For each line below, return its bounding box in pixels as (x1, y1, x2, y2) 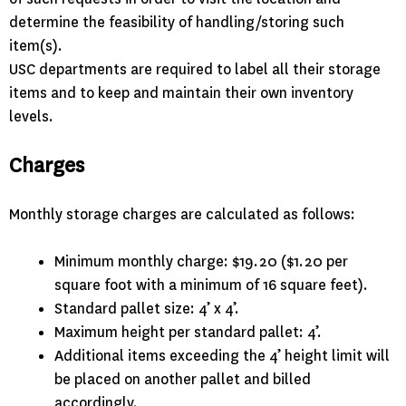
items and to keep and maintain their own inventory (9, 83, 353, 103)
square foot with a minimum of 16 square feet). (54, 275, 368, 295)
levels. (9, 107, 53, 127)
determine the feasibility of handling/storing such (9, 13, 344, 33)
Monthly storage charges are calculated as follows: (9, 205, 355, 225)
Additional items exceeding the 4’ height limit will (54, 346, 390, 366)
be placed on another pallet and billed (54, 370, 311, 390)
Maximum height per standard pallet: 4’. (54, 323, 322, 343)
